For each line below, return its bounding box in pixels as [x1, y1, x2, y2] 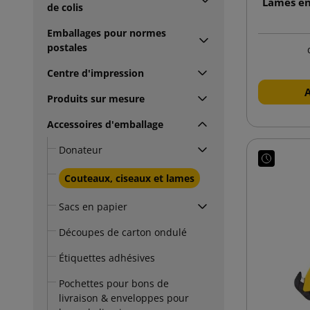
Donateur [59, 143, 102, 156]
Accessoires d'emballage [47, 117, 163, 131]
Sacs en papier [59, 199, 127, 213]
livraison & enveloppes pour [59, 291, 189, 304]
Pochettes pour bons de [59, 276, 169, 290]
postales [47, 40, 87, 54]
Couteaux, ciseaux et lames [64, 171, 194, 185]
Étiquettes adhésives [59, 250, 155, 264]
